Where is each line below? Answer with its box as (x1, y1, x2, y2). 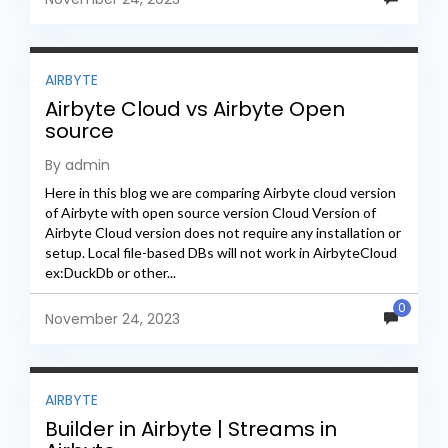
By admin (45, 155, 110, 176)
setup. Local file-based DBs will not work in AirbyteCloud (45, 244, 397, 262)
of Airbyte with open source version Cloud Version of (45, 204, 376, 222)
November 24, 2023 (45, 309, 180, 330)
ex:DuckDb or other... (45, 264, 176, 282)
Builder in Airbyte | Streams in (45, 415, 337, 444)
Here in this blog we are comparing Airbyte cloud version (45, 184, 396, 202)
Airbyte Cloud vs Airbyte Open (45, 95, 345, 124)
